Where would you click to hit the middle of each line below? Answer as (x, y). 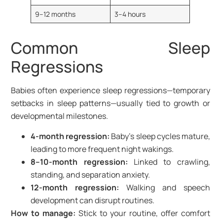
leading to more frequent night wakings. (102, 149)
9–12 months (55, 14)
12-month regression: (75, 187)
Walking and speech (165, 187)
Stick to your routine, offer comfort (143, 213)
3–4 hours (130, 14)
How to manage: (43, 213)
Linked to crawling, (169, 162)
